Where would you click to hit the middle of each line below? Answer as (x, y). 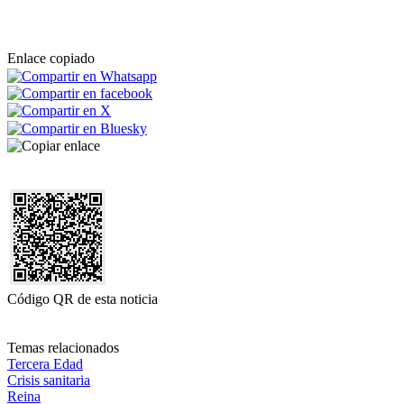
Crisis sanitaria (49, 380)
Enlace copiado (51, 59)
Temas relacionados (63, 347)
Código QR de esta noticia (83, 298)
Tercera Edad (45, 363)
